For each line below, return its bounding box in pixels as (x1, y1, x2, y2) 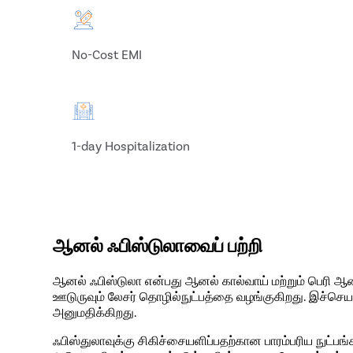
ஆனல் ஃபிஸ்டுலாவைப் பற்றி (53, 232, 263, 256)
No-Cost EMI (72, 46, 143, 61)
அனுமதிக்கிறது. (53, 303, 138, 319)
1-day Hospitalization (72, 138, 191, 153)
